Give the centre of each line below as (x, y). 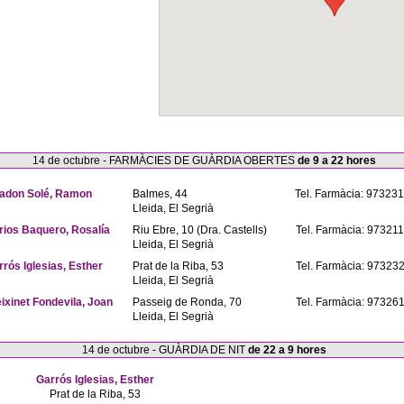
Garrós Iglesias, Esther (95, 380)
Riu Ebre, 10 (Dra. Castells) (200, 230)
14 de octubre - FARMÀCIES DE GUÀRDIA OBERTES (165, 161)
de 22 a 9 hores (287, 350)
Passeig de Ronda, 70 (187, 302)
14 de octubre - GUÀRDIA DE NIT (165, 350)
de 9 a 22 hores (336, 161)
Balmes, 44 (160, 194)
